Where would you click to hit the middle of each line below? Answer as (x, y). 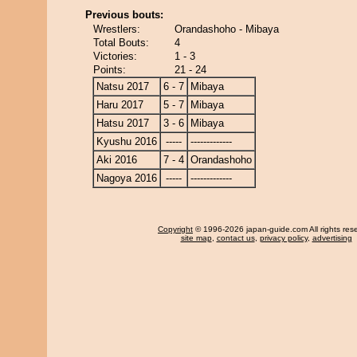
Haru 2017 (120, 105)
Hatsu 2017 (123, 123)
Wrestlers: (117, 29)
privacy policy (283, 238)
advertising (332, 238)
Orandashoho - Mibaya (227, 29)
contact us (235, 238)
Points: (110, 70)
